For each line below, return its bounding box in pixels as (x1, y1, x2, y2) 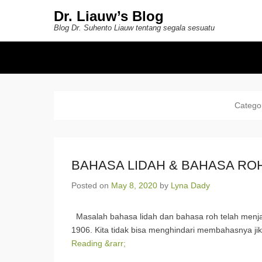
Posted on (71, 181, 111, 190)
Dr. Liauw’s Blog (54, 8, 164, 24)
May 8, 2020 (111, 181, 157, 190)
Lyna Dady (171, 181, 210, 190)
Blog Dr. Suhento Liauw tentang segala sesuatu (54, 23, 215, 32)
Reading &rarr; (71, 239, 126, 248)
